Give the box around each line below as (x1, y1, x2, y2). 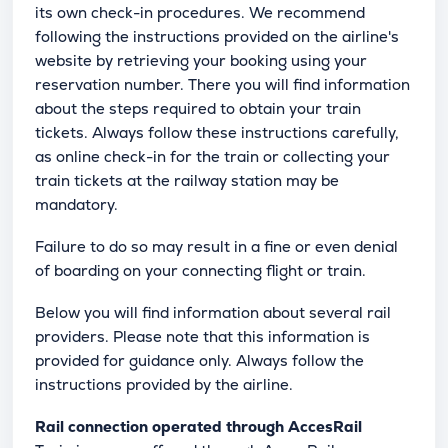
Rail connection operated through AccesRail (35, 416, 362, 436)
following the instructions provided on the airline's (35, 26, 399, 46)
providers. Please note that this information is (35, 326, 370, 346)
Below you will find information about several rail (35, 302, 391, 322)
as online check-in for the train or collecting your (35, 146, 390, 166)
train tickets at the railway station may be (35, 170, 339, 190)
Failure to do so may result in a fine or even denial (35, 236, 398, 256)
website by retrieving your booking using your (35, 50, 367, 70)
